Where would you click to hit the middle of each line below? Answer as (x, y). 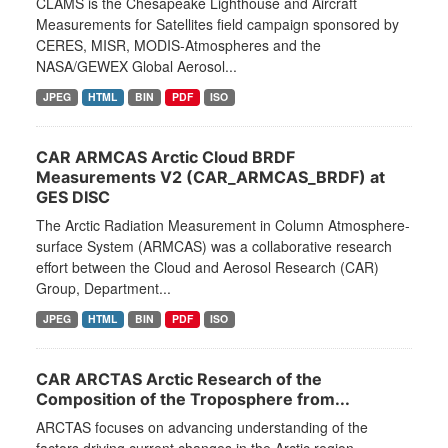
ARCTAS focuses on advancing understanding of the (202, 427)
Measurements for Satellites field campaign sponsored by (217, 24)
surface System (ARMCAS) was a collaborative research (214, 246)
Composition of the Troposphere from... (193, 399)
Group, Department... (103, 288)
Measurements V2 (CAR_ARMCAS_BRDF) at (210, 177)
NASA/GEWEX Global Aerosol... (136, 66)
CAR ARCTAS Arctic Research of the (179, 379)
